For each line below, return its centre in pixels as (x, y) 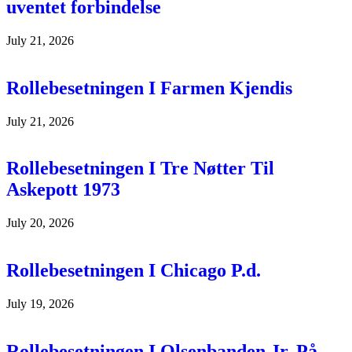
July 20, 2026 (40, 223)
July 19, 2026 (40, 304)
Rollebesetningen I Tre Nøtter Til (140, 169)
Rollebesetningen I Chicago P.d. (134, 271)
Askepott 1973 (63, 190)
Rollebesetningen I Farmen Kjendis (149, 88)
